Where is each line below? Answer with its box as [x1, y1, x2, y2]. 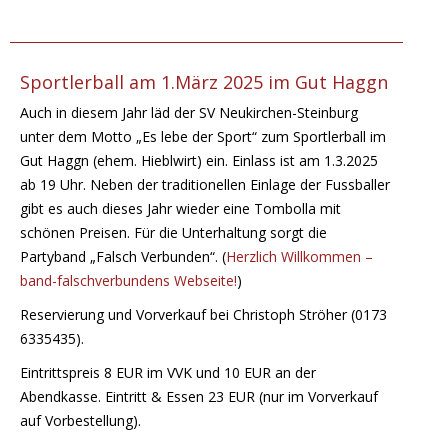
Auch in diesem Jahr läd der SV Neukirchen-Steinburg [20, 103, 358, 123]
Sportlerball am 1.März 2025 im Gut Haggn [20, 70, 388, 95]
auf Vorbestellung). [20, 411, 141, 431]
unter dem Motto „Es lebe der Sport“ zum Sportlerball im [20, 127, 386, 147]
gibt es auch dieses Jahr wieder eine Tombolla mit [20, 199, 341, 219]
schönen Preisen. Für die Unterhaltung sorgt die [20, 223, 327, 243]
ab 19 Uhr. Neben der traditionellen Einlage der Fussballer [20, 175, 390, 195]
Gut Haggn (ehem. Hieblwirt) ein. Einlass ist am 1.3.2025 [20, 151, 378, 171]
